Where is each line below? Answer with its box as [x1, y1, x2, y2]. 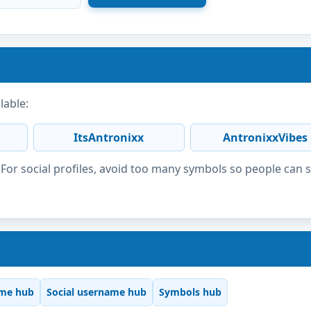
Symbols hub [159, 285, 221, 299]
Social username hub [47, 285, 146, 299]
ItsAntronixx [74, 129, 144, 145]
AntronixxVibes [223, 129, 308, 145]
